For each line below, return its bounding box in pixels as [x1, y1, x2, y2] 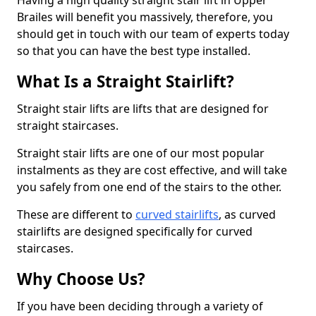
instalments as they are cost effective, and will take [17, 162, 287, 178]
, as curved [219, 207, 276, 222]
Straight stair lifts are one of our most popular [17, 145, 265, 161]
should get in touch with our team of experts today [17, 26, 289, 42]
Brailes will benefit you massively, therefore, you [17, 9, 273, 25]
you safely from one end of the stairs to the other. [17, 179, 281, 195]
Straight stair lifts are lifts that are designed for [17, 101, 269, 116]
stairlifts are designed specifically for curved [17, 224, 253, 239]
